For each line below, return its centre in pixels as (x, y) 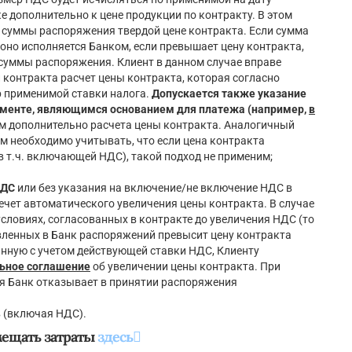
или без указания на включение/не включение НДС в (154, 188)
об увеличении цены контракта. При (185, 267)
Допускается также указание (229, 94)
